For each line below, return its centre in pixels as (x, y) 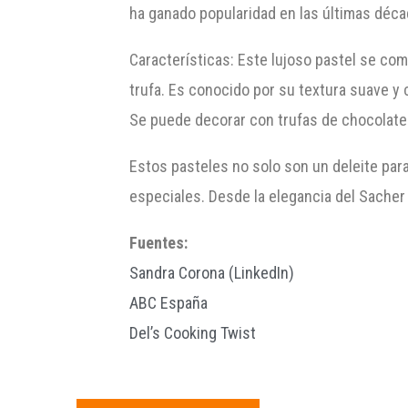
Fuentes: (159, 242)
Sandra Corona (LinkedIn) (212, 272)
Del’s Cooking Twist (193, 332)
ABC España (169, 302)
